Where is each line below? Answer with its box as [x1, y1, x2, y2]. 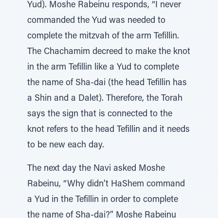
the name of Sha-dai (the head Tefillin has [27, 79, 187, 88]
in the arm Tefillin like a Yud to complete [27, 63, 179, 72]
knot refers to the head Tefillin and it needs [27, 126, 190, 134]
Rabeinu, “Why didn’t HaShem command [27, 180, 185, 189]
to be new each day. [27, 141, 104, 150]
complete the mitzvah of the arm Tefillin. [27, 32, 179, 41]
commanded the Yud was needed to [27, 17, 165, 25]
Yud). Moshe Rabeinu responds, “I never [27, 1, 181, 10]
